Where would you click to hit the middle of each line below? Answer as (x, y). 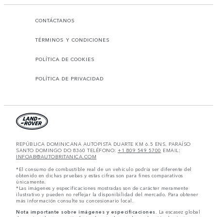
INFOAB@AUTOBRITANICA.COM (56, 157)
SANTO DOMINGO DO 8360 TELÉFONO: (67, 150)
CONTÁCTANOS (55, 21)
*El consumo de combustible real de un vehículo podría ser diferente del (104, 169)
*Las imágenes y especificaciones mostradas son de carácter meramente (102, 188)
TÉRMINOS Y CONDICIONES (73, 40)
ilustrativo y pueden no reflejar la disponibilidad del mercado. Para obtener (107, 194)
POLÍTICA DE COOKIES (65, 59)
